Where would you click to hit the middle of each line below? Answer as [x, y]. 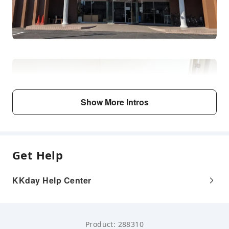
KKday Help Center [52, 180]
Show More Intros [114, 102]
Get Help [38, 155]
